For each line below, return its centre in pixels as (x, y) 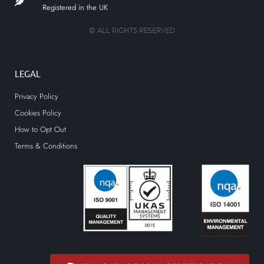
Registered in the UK (75, 8)
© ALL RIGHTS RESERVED (132, 30)
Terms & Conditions (46, 146)
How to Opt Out (40, 130)
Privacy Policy (37, 97)
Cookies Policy (38, 113)
